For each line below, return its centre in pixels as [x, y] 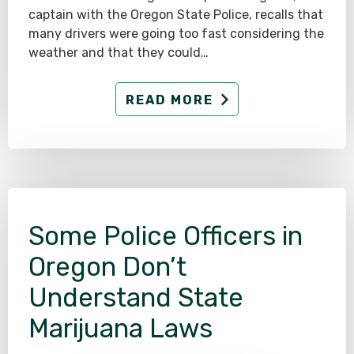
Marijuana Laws [121, 329]
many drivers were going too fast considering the [176, 34]
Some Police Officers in [166, 236]
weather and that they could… [119, 53]
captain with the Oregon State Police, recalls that [176, 15]
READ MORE [169, 100]
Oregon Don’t [107, 267]
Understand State [136, 298]
